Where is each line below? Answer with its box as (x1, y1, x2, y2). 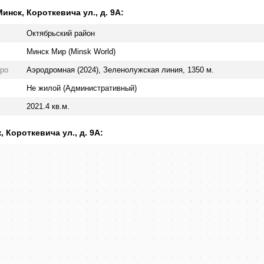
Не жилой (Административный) (27, 84, 137, 93)
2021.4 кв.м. (27, 102, 70, 111)
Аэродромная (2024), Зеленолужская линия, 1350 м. (27, 65, 214, 74)
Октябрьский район (27, 29, 95, 38)
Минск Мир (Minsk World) (27, 47, 115, 56)
